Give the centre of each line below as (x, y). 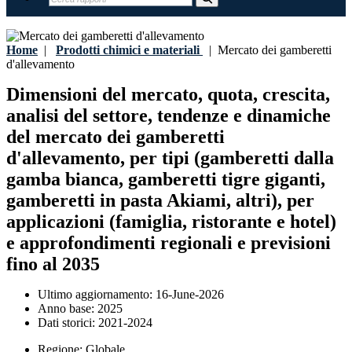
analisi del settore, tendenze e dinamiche (169, 116)
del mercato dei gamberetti (115, 137)
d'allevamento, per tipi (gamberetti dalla (170, 158)
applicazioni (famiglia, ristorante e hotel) (171, 222)
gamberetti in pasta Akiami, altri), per (160, 201)
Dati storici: (68, 323)
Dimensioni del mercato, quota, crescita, (168, 95)
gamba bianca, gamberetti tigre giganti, (166, 180)
